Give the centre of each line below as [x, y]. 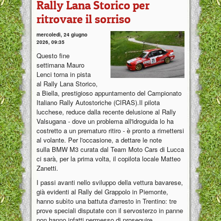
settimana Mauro [60, 65]
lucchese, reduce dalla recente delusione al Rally [106, 112]
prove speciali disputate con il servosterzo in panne [110, 211]
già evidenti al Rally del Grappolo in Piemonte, [102, 192]
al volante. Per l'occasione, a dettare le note [99, 140]
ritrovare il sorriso [84, 19]
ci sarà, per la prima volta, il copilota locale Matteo [109, 159]
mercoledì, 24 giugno [62, 35]
